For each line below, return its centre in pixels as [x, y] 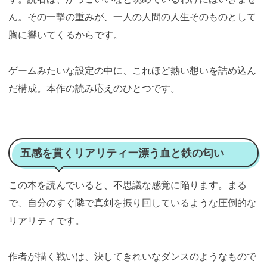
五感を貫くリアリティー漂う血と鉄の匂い [122, 153]
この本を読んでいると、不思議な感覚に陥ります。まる [128, 185]
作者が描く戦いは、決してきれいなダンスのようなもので [132, 257]
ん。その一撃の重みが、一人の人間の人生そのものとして [132, 16]
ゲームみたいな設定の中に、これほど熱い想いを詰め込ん [132, 70]
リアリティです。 [46, 221]
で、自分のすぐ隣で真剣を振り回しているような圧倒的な [132, 203]
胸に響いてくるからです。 [66, 34]
